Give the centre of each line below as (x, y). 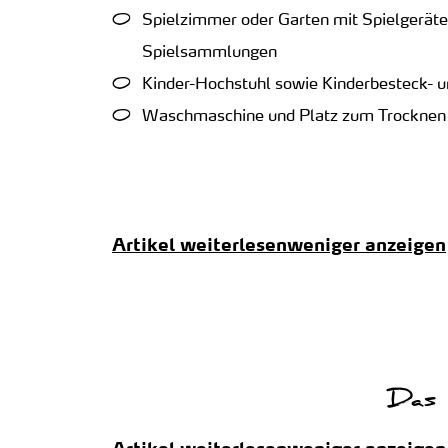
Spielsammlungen (209, 52)
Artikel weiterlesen (199, 245)
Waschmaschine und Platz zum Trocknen (293, 116)
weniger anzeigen (366, 245)
